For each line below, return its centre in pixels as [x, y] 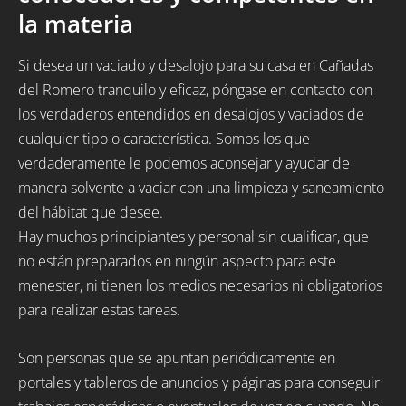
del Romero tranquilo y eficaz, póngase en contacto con [195, 90]
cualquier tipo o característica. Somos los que [164, 139]
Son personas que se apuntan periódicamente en [177, 358]
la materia [76, 24]
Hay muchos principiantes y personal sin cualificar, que [193, 237]
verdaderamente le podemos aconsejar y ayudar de [184, 164]
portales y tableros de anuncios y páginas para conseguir [199, 382]
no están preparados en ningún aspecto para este [177, 261]
